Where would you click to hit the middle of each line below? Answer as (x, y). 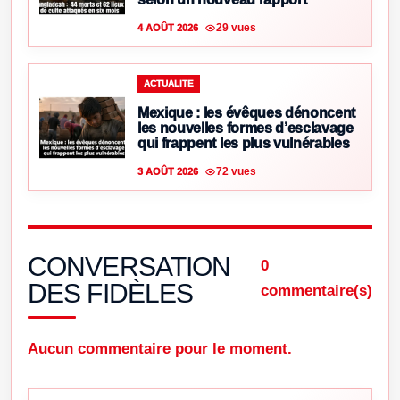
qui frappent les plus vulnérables (244, 144)
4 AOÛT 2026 (168, 28)
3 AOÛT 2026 (168, 172)
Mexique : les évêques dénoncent (247, 113)
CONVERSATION (129, 267)
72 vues (236, 171)
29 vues (236, 27)
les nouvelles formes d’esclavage (246, 129)
